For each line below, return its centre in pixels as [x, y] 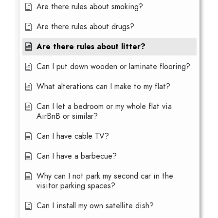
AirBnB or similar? [67, 116]
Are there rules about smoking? [90, 7]
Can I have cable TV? [73, 136]
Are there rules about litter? [91, 47]
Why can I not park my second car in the [105, 176]
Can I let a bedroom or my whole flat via [104, 107]
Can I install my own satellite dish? [95, 206]
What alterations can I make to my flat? [103, 87]
